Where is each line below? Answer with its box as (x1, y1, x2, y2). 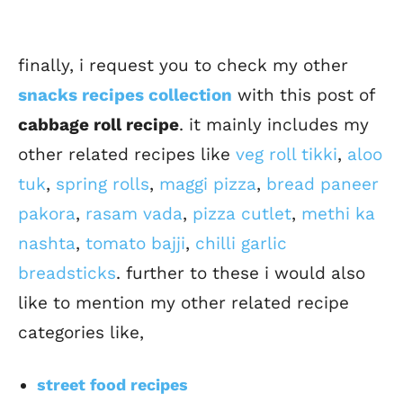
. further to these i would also (116, 263, 365, 284)
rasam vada (85, 203, 183, 225)
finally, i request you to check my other (18, 55, 348, 76)
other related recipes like (18, 144, 236, 166)
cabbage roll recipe (18, 114, 179, 136)
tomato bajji (85, 233, 185, 255)
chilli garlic (195, 233, 287, 255)
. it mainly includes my (179, 114, 369, 136)
